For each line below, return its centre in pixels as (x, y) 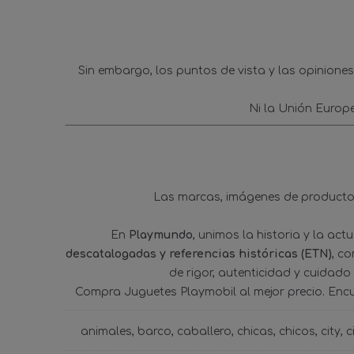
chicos (297, 331)
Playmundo (160, 235)
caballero (204, 331)
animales (106, 331)
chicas (255, 331)
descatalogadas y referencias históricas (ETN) (198, 254)
